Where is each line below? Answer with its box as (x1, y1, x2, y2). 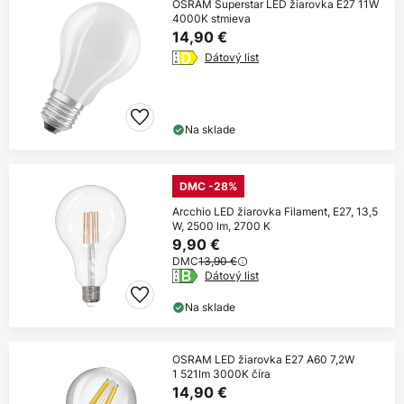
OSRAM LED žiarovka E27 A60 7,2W (172, 352, 354, 368)
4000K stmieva (172, 11, 251, 27)
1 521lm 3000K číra (172, 366, 271, 382)
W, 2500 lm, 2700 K (172, 218, 271, 234)
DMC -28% (179, 179, 237, 194)
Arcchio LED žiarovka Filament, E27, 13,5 (172, 204, 378, 220)
